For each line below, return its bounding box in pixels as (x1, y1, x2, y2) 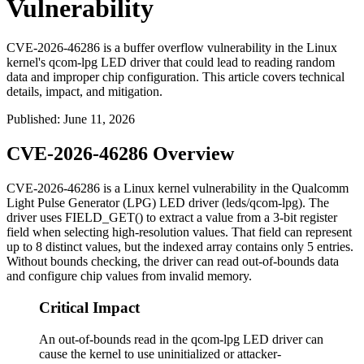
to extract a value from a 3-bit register (143, 210, 337, 225)
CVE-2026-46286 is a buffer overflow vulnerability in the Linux (6, 41, 337, 55)
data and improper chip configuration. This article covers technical (6, 70, 344, 84)
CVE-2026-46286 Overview (6, 143, 234, 165)
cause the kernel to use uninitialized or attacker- (39, 346, 281, 361)
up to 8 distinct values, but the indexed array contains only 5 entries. (6, 240, 353, 254)
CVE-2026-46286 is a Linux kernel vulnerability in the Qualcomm (6, 181, 349, 196)
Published (6, 112, 57, 127)
